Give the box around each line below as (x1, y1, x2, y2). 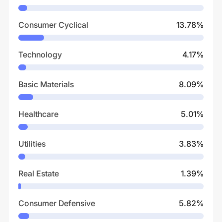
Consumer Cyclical (18, 20, 88, 30)
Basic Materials (18, 79, 74, 89)
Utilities (18, 139, 46, 149)
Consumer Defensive (18, 198, 95, 208)
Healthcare (18, 109, 58, 119)
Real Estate (18, 168, 59, 178)
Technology (18, 50, 62, 59)
